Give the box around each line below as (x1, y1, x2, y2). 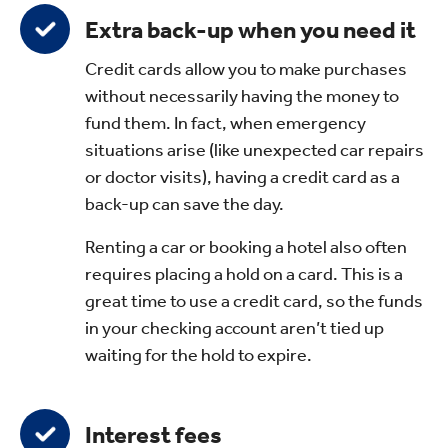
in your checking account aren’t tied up (85, 316, 384, 339)
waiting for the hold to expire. (85, 343, 312, 366)
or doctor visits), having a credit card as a (85, 165, 400, 188)
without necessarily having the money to (85, 84, 399, 107)
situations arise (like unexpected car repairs (85, 138, 424, 161)
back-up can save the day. (85, 192, 284, 215)
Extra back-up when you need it (85, 15, 416, 44)
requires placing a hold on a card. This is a (85, 262, 403, 285)
